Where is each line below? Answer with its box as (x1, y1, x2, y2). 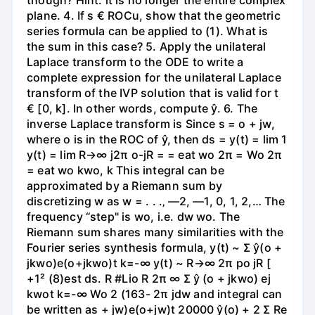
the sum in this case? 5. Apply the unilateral (27, 39, 266, 54)
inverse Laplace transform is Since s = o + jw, (27, 117, 275, 131)
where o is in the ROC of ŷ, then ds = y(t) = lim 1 (27, 132, 288, 147)
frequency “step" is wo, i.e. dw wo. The (27, 210, 240, 224)
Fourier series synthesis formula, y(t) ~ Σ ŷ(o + (27, 240, 283, 255)
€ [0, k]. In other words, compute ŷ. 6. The (27, 101, 258, 116)
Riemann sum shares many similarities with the (27, 225, 284, 240)
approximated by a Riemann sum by (27, 179, 223, 193)
